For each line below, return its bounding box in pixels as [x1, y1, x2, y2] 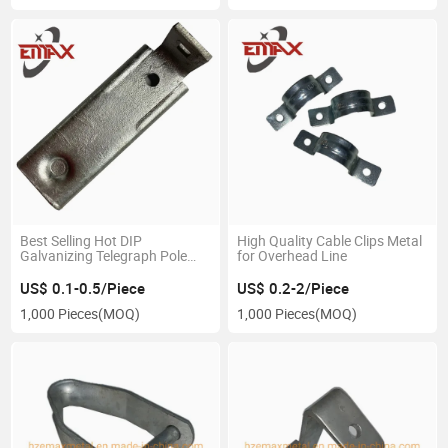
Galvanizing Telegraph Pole [20, 247, 188, 266]
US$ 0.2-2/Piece [236, 278, 349, 299]
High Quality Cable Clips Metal [236, 232, 422, 251]
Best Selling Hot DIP [20, 232, 143, 251]
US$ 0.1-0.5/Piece [20, 278, 146, 299]
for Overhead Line [236, 247, 347, 266]
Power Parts [20, 262, 98, 281]
